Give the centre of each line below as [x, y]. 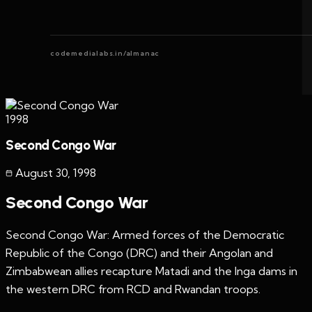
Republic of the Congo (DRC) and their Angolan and [139, 252]
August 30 [41, 172]
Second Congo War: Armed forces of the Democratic [145, 234]
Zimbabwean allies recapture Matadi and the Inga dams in [151, 271]
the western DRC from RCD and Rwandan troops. [133, 289]
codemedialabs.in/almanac [105, 53]
